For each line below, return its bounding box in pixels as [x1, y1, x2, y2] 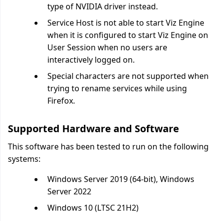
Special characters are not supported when [47, 71, 209, 81]
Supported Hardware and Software [8, 122, 179, 135]
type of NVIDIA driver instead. [47, 1, 158, 12]
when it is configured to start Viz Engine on [47, 30, 208, 40]
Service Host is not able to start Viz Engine [47, 17, 204, 28]
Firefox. [47, 95, 75, 106]
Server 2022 [47, 186, 91, 197]
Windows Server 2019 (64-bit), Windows [47, 174, 194, 184]
